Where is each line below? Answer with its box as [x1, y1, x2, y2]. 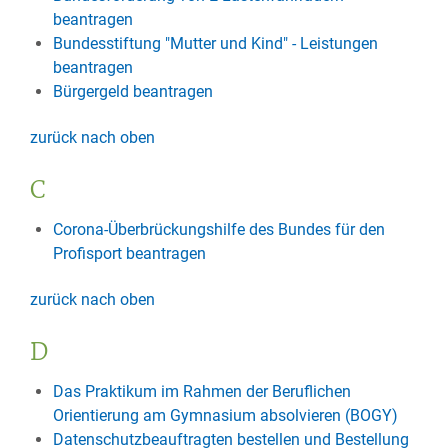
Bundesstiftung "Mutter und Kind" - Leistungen [52, 34, 378, 53]
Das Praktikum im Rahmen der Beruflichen [52, 382, 351, 401]
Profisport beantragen [52, 244, 206, 263]
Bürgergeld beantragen [52, 82, 213, 101]
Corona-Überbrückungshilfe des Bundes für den [52, 220, 385, 239]
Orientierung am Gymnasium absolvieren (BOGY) [52, 406, 398, 425]
